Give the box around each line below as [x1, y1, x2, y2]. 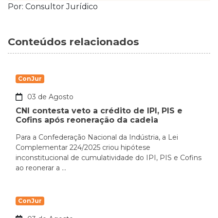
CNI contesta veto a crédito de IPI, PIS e [16, 106, 182, 116]
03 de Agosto [27, 92, 73, 102]
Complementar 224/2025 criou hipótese [16, 143, 150, 152]
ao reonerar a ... [16, 163, 66, 173]
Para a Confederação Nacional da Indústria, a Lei [16, 133, 178, 142]
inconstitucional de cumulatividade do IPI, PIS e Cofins [16, 153, 201, 163]
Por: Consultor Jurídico [8, 2, 98, 11]
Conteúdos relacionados [8, 36, 139, 48]
